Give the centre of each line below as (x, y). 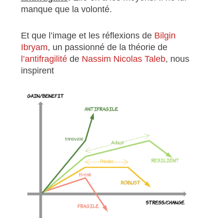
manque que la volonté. (66, 9)
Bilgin (165, 36)
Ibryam (34, 47)
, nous (177, 59)
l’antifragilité (44, 59)
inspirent (37, 71)
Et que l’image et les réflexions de (87, 36)
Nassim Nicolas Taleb (123, 59)
